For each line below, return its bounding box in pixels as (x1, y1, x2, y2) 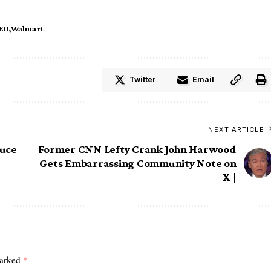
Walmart (11, 24, 44, 34)
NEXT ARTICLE (208, 125, 264, 134)
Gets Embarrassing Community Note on (39, 157, 237, 170)
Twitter (129, 75, 156, 85)
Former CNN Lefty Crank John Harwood (38, 143, 237, 156)
